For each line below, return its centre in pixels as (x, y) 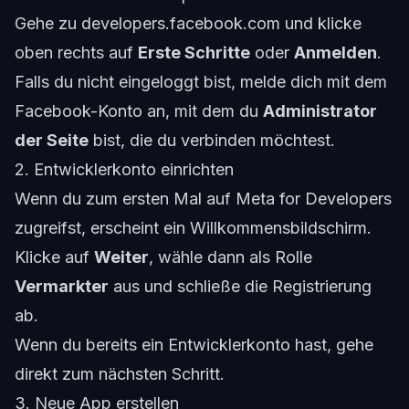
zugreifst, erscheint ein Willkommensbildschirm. (193, 228)
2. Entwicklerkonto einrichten (124, 170)
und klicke (321, 24)
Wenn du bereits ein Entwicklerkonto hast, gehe (194, 345)
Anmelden (336, 53)
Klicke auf (54, 257)
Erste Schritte (194, 53)
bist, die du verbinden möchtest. (212, 141)
